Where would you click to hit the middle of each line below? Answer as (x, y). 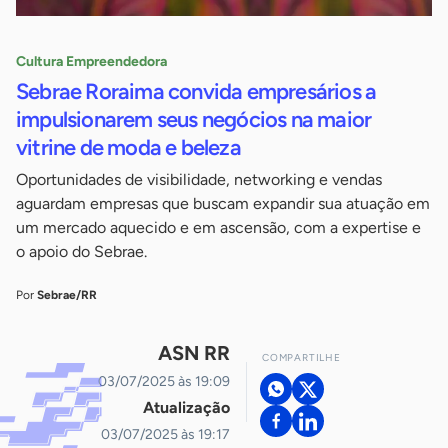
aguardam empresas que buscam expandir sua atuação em (223, 204)
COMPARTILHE (301, 358)
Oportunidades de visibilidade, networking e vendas (199, 180)
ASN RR (194, 353)
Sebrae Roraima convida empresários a (196, 92)
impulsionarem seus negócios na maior (194, 120)
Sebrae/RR (67, 295)
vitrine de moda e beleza (128, 148)
